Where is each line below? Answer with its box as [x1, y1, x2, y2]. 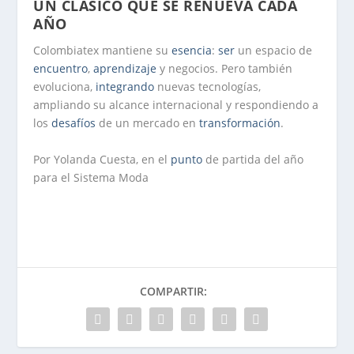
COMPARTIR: [139, 284, 207, 299]
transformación [199, 115, 281, 131]
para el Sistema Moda [33, 169, 149, 185]
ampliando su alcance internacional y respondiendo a [33, 97, 319, 113]
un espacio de [235, 43, 313, 58]
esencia [171, 43, 213, 58]
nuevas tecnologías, [154, 79, 262, 95]
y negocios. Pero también [156, 61, 293, 77]
